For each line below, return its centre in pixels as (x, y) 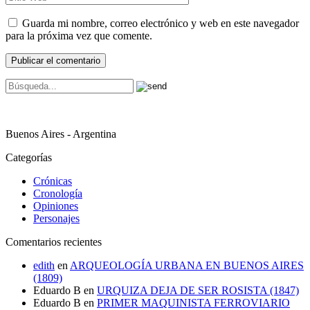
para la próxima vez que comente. (79, 36)
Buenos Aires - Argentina (61, 134)
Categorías (29, 158)
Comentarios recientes (54, 242)
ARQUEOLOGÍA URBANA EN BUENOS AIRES (187, 266)
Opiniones (56, 206)
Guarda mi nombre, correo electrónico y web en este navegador (161, 24)
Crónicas (53, 181)
